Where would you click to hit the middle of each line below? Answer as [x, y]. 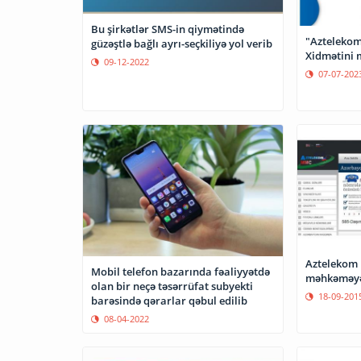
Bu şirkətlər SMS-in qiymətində [168, 29]
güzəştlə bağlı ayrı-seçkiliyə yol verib [182, 43]
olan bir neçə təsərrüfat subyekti [172, 286]
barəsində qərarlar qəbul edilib [169, 301]
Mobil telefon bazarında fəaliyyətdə [180, 272]
